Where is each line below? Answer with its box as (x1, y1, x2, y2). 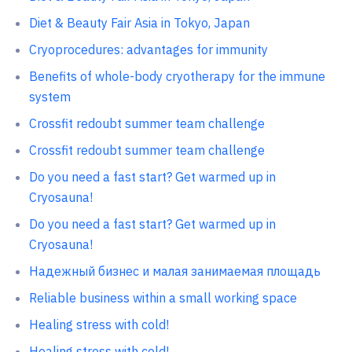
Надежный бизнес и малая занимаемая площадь (28, 263, 321, 279)
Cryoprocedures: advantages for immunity (28, 42, 268, 57)
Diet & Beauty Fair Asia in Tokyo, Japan (28, 15, 250, 31)
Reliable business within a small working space (28, 290, 297, 306)
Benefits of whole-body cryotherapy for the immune (28, 68, 325, 84)
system (28, 89, 71, 104)
